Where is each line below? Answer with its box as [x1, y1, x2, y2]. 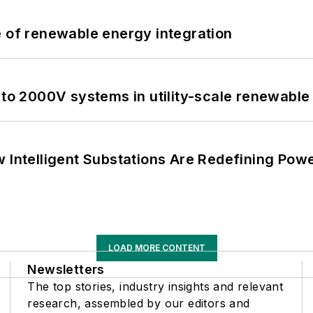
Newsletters [27, 262, 105, 277]
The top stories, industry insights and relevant [27, 279, 284, 293]
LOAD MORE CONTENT [108, 242, 205, 253]
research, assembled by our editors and [27, 296, 250, 310]
